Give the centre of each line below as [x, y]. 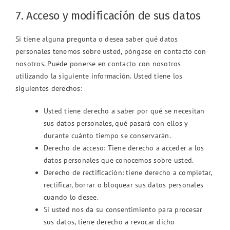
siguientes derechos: [49, 88]
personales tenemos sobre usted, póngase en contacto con [111, 51]
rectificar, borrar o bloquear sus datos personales [123, 185]
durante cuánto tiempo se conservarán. [107, 135]
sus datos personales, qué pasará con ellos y [116, 123]
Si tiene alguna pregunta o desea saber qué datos [97, 39]
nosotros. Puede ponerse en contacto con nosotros [98, 63]
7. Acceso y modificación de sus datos [108, 15]
